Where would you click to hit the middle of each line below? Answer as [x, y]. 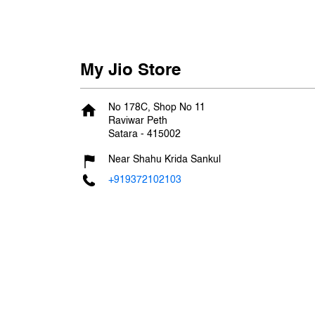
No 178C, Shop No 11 [157, 107]
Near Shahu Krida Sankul [165, 159]
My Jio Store [130, 71]
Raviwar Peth [138, 121]
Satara [123, 134]
